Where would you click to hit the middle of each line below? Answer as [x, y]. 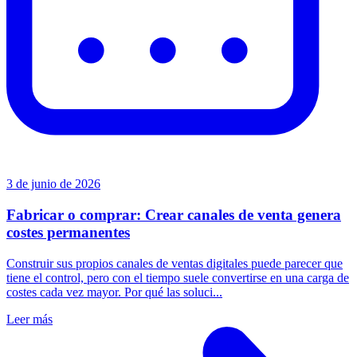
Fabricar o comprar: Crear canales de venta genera [174, 215]
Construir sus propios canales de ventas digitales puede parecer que [175, 263]
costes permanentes [68, 233]
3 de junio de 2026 [53, 184]
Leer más [29, 319]
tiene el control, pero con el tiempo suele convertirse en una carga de [178, 277]
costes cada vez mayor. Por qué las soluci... [114, 292]
